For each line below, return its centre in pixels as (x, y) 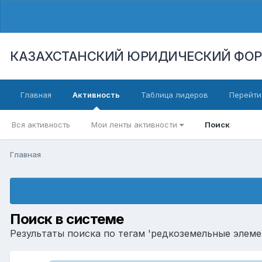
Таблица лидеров (175, 95)
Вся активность (41, 125)
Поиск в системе (67, 219)
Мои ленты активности (135, 125)
